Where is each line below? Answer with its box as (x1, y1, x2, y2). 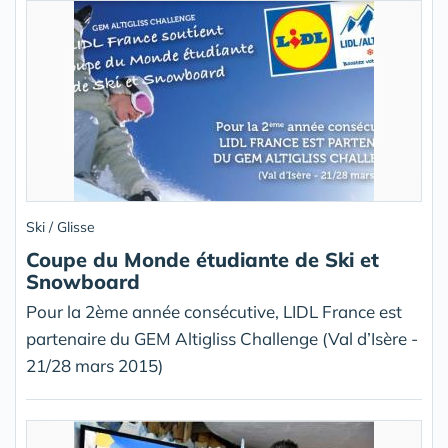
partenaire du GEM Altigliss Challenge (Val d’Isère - (26, 328, 418, 349)
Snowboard (26, 269, 140, 294)
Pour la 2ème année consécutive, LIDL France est (26, 301, 402, 322)
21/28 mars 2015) (26, 355, 163, 376)
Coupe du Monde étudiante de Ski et (26, 247, 379, 272)
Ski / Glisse (26, 218, 95, 236)
